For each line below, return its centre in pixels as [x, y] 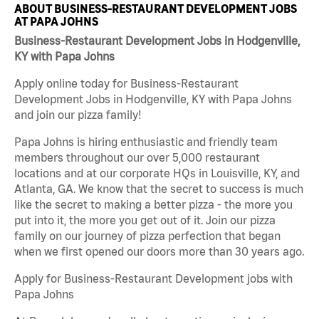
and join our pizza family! [78, 115]
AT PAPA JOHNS [56, 21]
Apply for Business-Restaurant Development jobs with [153, 279]
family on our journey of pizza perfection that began [147, 236]
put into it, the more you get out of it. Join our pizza [145, 220]
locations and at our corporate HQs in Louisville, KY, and [157, 173]
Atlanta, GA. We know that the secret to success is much [159, 189]
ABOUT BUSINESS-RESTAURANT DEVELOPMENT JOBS [156, 8]
